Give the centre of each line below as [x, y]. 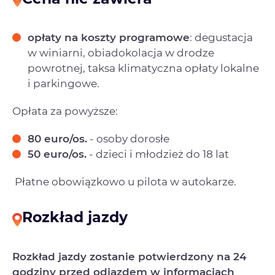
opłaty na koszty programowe [109, 38]
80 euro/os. [57, 139]
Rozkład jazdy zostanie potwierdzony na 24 [130, 256]
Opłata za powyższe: [65, 111]
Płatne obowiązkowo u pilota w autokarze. [124, 182]
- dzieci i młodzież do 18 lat [158, 154]
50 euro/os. [57, 154]
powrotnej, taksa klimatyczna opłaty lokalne [143, 68]
